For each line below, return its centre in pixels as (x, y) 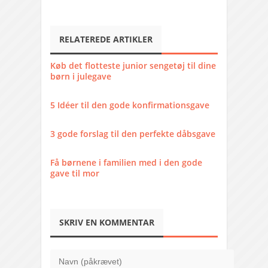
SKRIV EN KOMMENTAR (107, 223)
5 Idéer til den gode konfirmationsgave (130, 105)
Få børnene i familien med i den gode (126, 163)
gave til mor (75, 173)
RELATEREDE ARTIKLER (106, 39)
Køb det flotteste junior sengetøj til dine (133, 66)
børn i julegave (81, 77)
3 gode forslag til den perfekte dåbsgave (133, 134)
